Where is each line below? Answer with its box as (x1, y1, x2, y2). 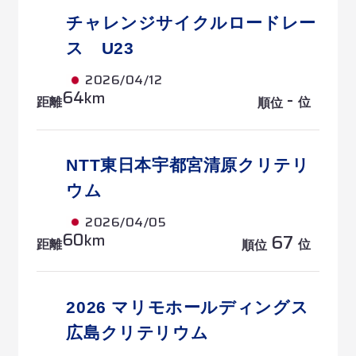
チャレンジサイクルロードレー (66, 14, 316, 33)
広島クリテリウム (66, 323, 209, 342)
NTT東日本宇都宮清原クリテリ (66, 156, 310, 175)
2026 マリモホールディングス (66, 297, 309, 316)
